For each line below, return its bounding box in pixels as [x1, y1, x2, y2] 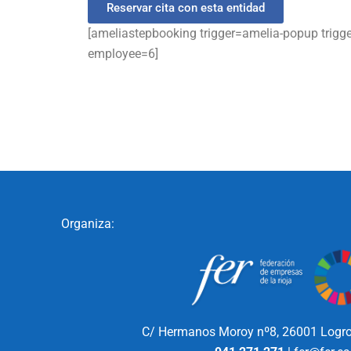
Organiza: [60, 215, 114, 231]
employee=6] [88, 46, 158, 61]
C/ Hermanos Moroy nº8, [142, 324, 282, 339]
